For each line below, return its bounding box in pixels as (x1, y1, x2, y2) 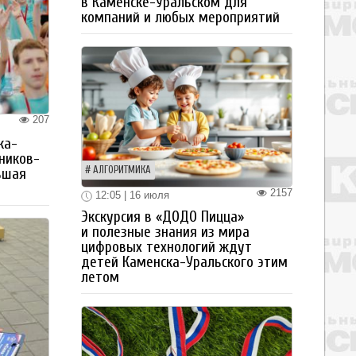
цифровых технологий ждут (81, 238, 252, 256)
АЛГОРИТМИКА (93, 164, 151, 176)
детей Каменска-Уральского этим (81, 253, 288, 271)
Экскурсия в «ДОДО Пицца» (81, 207, 244, 226)
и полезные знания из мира (81, 222, 250, 241)
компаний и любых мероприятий (81, 8, 280, 26)
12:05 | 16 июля (92, 188, 169, 201)
